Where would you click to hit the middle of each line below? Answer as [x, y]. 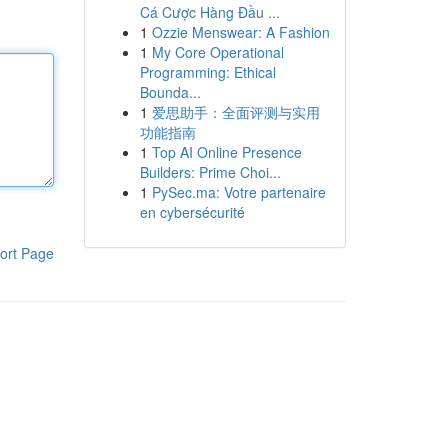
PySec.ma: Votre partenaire [238, 192]
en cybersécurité [192, 212]
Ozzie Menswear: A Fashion [240, 32]
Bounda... [170, 92]
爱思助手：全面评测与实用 [235, 112]
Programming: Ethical [207, 72]
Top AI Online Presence [226, 152]
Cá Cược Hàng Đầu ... [209, 12]
